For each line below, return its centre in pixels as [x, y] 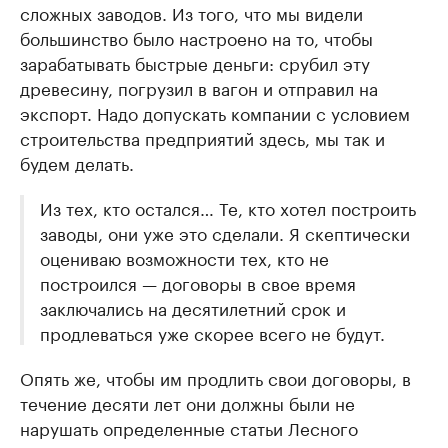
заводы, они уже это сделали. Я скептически [225, 232]
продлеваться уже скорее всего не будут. [212, 332]
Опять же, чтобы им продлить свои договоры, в [215, 377]
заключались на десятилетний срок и [193, 307]
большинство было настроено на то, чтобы [196, 37]
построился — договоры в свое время [198, 282]
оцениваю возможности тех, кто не [184, 257]
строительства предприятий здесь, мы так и [202, 137]
